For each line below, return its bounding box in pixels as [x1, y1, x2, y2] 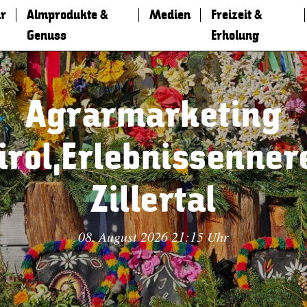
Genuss [26, 27, 66, 45]
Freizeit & [210, 6, 262, 24]
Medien [149, 6, 191, 24]
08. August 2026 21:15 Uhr [78, 227, 229, 245]
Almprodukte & [26, 6, 108, 24]
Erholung [210, 27, 259, 45]
